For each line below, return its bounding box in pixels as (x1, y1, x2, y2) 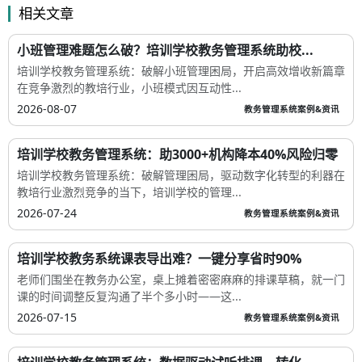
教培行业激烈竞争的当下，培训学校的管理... (17, 184, 242, 200)
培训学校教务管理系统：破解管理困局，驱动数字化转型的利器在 (17, 167, 345, 183)
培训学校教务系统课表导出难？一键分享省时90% (17, 250, 301, 268)
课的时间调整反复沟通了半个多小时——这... (17, 288, 242, 305)
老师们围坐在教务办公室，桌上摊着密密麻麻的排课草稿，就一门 (17, 271, 345, 288)
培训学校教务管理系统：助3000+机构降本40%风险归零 (17, 145, 338, 164)
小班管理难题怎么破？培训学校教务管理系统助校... (17, 41, 314, 60)
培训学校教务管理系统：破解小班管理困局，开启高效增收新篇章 (17, 63, 345, 79)
